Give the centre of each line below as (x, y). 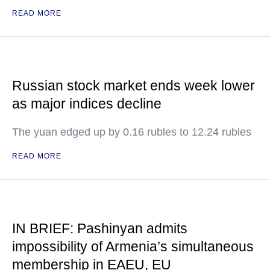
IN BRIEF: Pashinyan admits (100, 228)
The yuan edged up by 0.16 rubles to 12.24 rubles (132, 132)
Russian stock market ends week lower (133, 86)
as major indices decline (87, 104)
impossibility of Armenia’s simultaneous (133, 246)
